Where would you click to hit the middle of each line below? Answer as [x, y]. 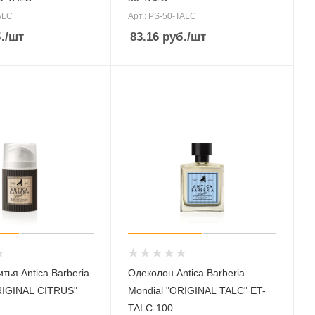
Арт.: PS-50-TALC [162, 17]
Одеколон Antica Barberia [187, 272]
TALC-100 [151, 308]
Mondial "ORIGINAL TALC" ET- [197, 290]
